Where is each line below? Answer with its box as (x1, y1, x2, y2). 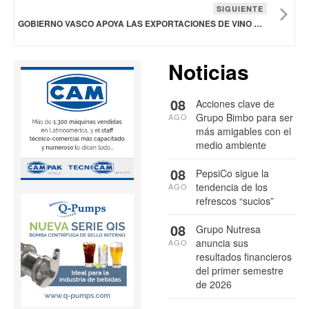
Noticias (168, 57, 249, 87)
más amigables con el (196, 124, 291, 139)
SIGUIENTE (217, 3, 263, 14)
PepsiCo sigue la (196, 166, 269, 181)
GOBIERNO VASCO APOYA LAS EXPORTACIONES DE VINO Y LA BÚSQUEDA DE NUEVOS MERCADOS (254, 17, 262, 30)
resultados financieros (196, 250, 292, 264)
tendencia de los (196, 180, 268, 195)
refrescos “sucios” (196, 194, 274, 208)
